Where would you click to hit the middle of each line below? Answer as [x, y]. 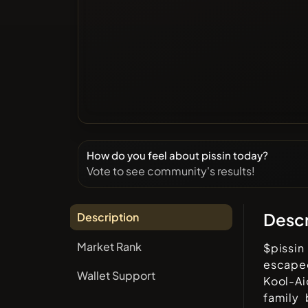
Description [108, 217]
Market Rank [109, 246]
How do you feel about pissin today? [177, 155]
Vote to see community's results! [170, 170]
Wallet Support [116, 276]
